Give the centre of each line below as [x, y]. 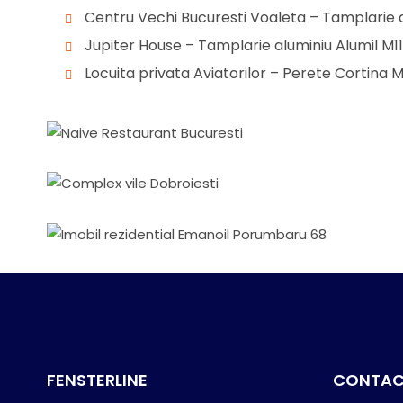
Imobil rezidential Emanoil [188, 289]
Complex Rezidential [141, 237]
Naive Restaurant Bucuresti [196, 219]
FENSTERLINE [97, 380]
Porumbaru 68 [135, 320]
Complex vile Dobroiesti [179, 269]
